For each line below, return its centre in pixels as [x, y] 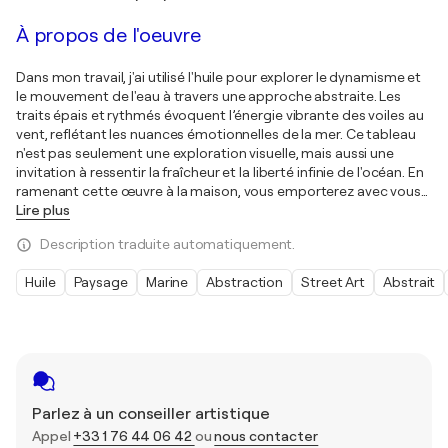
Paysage [100, 282]
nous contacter [266, 436]
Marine [167, 282]
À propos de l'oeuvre [108, 35]
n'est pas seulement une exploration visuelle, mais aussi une [205, 153]
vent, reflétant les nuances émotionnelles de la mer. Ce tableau [216, 134]
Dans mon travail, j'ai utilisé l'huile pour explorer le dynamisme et [219, 77]
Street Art [333, 282]
